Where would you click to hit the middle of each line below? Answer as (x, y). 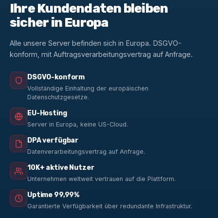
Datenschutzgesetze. (58, 97)
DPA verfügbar (53, 140)
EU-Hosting (47, 113)
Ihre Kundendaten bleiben (89, 9)
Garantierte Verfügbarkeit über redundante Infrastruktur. (110, 206)
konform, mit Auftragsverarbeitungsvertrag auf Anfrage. (101, 54)
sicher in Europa (59, 23)
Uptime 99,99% (54, 195)
